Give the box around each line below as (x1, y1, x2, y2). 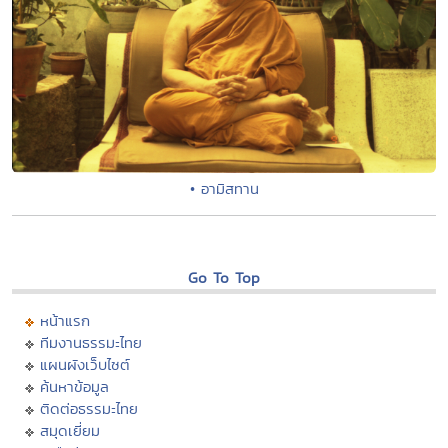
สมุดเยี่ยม (40, 420, 100, 442)
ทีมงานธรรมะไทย (40, 332, 142, 354)
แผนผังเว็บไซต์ (40, 354, 130, 376)
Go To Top (188, 267, 260, 289)
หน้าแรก (40, 310, 90, 332)
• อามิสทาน (189, 178, 259, 200)
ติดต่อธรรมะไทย (40, 398, 138, 420)
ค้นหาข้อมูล (40, 376, 109, 398)
